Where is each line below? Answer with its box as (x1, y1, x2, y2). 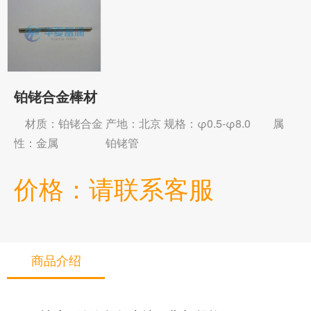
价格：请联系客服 (14, 177, 214, 205)
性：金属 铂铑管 (14, 135, 139, 151)
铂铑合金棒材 (14, 86, 97, 107)
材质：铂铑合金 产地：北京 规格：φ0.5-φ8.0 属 (14, 115, 284, 132)
